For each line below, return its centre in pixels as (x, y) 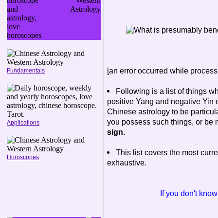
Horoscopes (23, 157)
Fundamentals (26, 71)
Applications (23, 123)
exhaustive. (127, 163)
